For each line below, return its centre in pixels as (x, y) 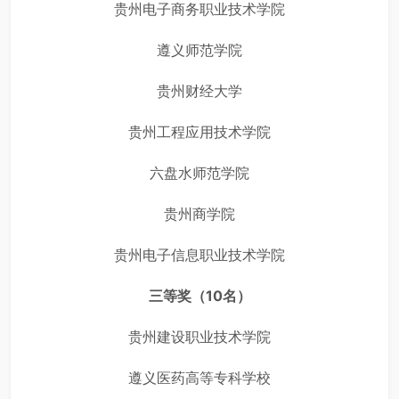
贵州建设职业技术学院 (199, 337)
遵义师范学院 (199, 50)
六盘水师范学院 (199, 173)
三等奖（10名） (199, 296)
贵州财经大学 (199, 91)
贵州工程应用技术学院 (199, 132)
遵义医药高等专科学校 (199, 378)
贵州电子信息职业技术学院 (199, 255)
